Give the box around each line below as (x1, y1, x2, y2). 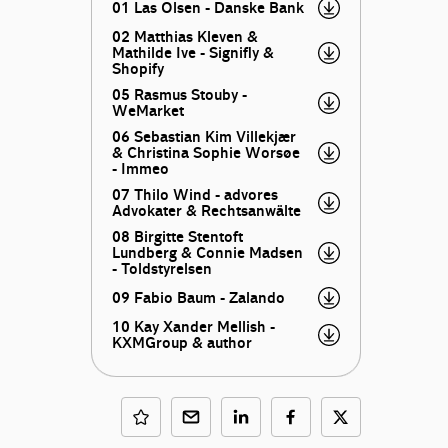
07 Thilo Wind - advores (111, 186, 278, 204)
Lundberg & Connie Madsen (111, 244, 303, 262)
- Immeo (111, 160, 169, 178)
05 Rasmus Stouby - (111, 86, 247, 104)
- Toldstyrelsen (111, 260, 212, 278)
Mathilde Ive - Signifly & (111, 44, 274, 62)
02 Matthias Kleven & (111, 28, 258, 46)
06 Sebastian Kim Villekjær (111, 128, 296, 146)
